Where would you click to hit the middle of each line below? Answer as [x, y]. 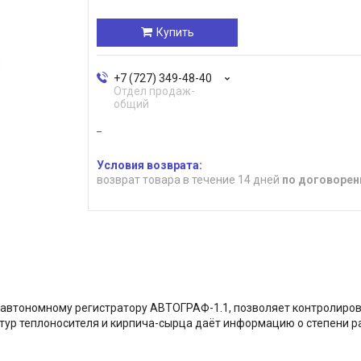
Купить [175, 33]
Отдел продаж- [154, 91]
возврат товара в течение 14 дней [189, 179]
